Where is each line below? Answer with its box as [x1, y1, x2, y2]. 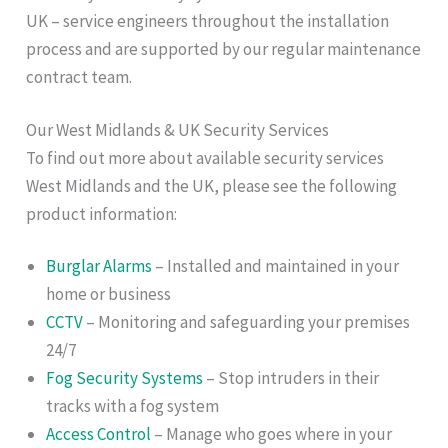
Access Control [46, 422, 152, 445]
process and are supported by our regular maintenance [26, 38, 422, 61]
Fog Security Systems [46, 366, 204, 389]
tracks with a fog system [46, 394, 220, 417]
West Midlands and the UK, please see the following [26, 174, 398, 197]
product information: [26, 202, 178, 225]
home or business [46, 282, 172, 305]
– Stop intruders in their [203, 366, 380, 389]
